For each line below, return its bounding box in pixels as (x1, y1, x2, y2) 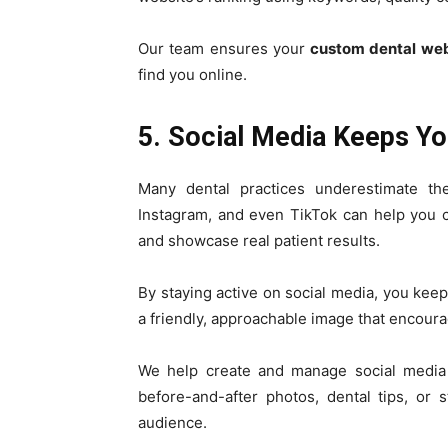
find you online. (138, 65, 247, 84)
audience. (138, 413, 207, 432)
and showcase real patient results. (138, 231, 380, 250)
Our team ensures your (138, 39, 311, 58)
